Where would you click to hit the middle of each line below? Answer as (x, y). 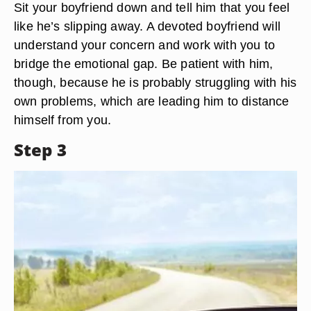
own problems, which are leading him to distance (152, 101)
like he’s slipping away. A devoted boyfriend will (148, 26)
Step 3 (40, 150)
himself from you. (63, 120)
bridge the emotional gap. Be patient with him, (144, 64)
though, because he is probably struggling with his (155, 82)
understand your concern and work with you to (145, 45)
